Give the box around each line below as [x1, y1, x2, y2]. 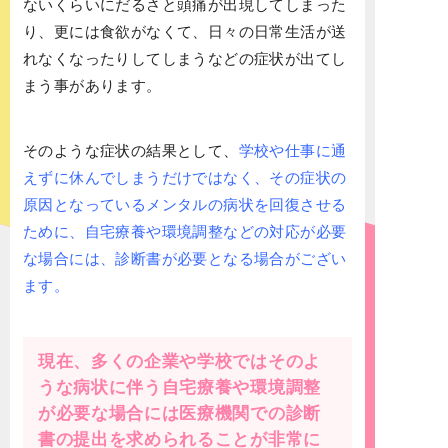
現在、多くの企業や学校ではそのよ [38, 352, 321, 372]
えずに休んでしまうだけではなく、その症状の [23, 169, 347, 187]
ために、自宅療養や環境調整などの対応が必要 [23, 223, 347, 241]
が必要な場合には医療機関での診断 [38, 404, 321, 424]
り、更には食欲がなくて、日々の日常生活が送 [23, 23, 347, 41]
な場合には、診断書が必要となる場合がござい [23, 250, 347, 268]
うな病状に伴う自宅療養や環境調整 [38, 378, 321, 398]
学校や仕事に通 [238, 142, 347, 160]
